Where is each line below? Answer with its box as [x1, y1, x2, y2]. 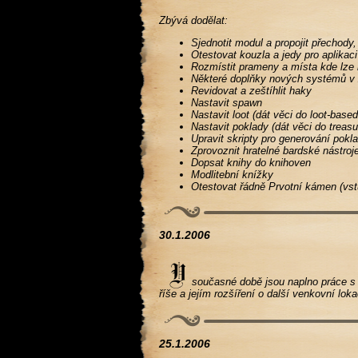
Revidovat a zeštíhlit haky [191, 85, 312, 97]
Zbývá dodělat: [159, 14, 229, 26]
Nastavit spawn [191, 97, 263, 109]
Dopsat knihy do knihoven [191, 157, 312, 169]
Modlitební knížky [191, 169, 274, 181]
